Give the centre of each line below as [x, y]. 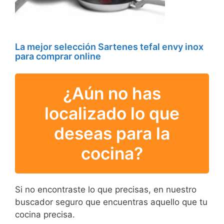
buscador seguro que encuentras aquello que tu [111, 202]
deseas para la [112, 133]
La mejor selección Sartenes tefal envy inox [109, 47]
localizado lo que [112, 113]
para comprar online [58, 56]
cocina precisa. [45, 215]
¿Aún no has [112, 93]
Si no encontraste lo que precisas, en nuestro [106, 190]
